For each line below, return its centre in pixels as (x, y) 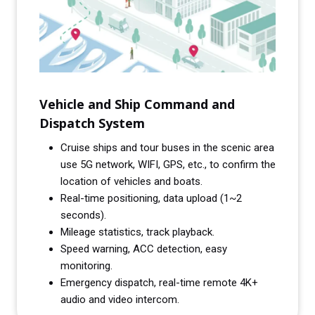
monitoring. (86, 265)
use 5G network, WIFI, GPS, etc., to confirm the (168, 164)
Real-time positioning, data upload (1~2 (151, 198)
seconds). (83, 215)
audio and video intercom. (120, 299)
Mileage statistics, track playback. (137, 232)
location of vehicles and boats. (131, 181)
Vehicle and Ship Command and (137, 104)
